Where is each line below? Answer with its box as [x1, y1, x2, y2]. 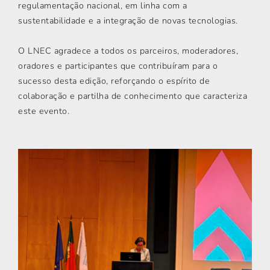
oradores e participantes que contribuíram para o [18, 60, 218, 72]
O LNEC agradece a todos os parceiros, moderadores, [18, 45, 238, 57]
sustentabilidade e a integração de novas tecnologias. [18, 15, 238, 27]
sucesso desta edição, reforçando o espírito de [18, 75, 210, 87]
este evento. [18, 105, 69, 117]
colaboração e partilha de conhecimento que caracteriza [18, 90, 247, 102]
